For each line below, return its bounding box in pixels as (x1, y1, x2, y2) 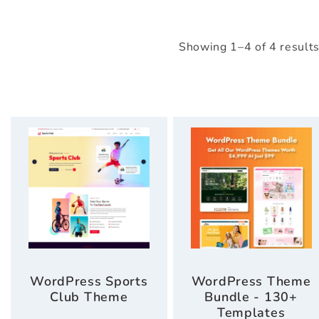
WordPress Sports (30, 273, 148, 291)
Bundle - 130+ (204, 288, 298, 306)
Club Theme (50, 288, 128, 306)
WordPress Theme (191, 273, 311, 291)
